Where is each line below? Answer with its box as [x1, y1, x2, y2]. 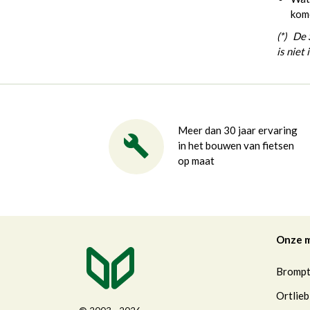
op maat [177, 154, 215, 167]
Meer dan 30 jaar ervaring [177, 124, 298, 137]
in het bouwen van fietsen [177, 139, 294, 152]
